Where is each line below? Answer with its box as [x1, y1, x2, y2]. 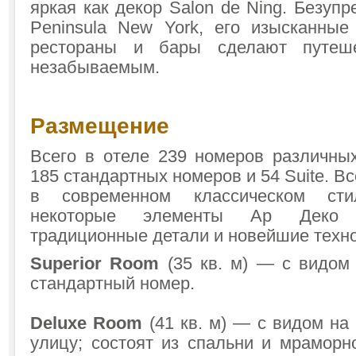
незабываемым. [30, 58, 160, 77]
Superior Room [30, 254, 168, 273]
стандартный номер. [30, 274, 195, 293]
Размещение [30, 114, 169, 138]
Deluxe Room [30, 314, 143, 333]
